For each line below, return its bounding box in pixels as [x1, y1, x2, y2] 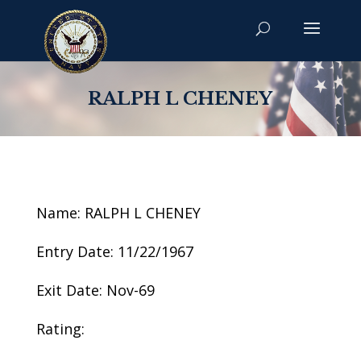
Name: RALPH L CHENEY [35, 203, 201, 222]
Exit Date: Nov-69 [35, 280, 155, 300]
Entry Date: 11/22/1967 [35, 242, 193, 261]
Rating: [35, 319, 85, 338]
